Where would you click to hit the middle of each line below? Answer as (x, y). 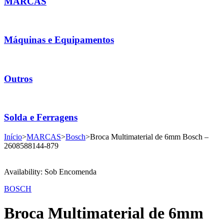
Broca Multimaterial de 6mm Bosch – (149, 136)
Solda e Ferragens (41, 117)
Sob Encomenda (70, 171)
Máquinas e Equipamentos (59, 40)
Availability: (23, 171)
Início (13, 136)
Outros (18, 78)
